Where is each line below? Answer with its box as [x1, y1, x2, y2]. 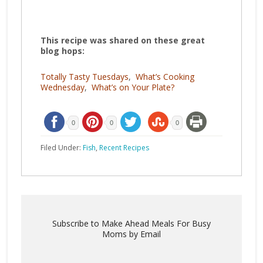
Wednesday [40, 81, 85, 93]
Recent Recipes [99, 142, 149, 153]
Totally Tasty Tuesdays [40, 70, 129, 82]
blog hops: [40, 45, 85, 56]
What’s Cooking [135, 70, 194, 82]
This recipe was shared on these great [40, 34, 205, 46]
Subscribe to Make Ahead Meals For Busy [52, 217, 211, 229]
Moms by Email [102, 228, 161, 240]
